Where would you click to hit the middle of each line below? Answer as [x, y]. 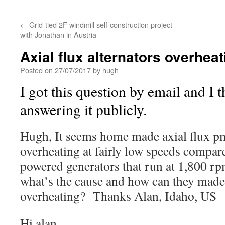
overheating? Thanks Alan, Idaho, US [118, 196]
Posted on [36, 70]
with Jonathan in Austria [58, 34]
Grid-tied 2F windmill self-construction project [100, 24]
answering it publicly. [83, 109]
